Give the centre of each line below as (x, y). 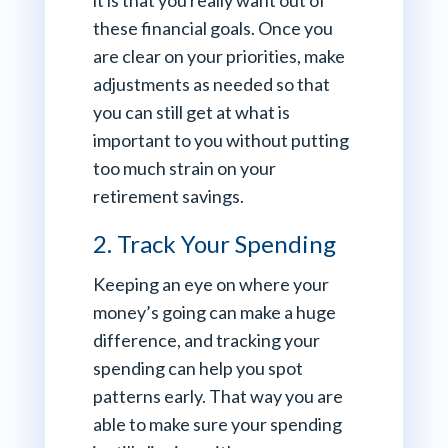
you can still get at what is (191, 112)
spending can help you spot (197, 368)
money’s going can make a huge (214, 312)
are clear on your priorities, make (218, 56)
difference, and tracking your (206, 340)
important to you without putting (220, 140)
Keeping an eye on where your (210, 284)
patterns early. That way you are (217, 396)
